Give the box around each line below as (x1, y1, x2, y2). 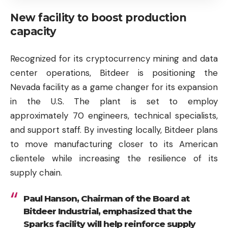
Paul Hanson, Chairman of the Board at (23, 193, 189, 204)
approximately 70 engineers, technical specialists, (10, 109, 218, 121)
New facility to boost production (10, 11, 186, 24)
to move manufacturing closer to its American (10, 138, 218, 150)
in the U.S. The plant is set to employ (10, 95, 218, 107)
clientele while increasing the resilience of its (10, 152, 218, 164)
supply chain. (10, 166, 62, 178)
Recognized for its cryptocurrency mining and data (10, 52, 218, 64)
